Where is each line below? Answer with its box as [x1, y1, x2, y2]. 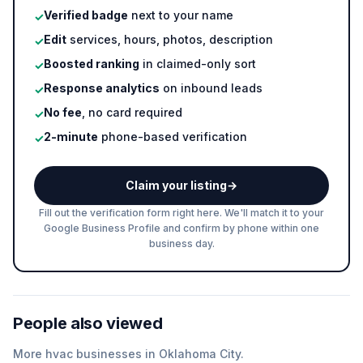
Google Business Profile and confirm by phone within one [44, 222, 319, 234]
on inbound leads [160, 81, 263, 95]
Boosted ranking [44, 57, 139, 70]
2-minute [44, 130, 98, 143]
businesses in [73, 347, 159, 361]
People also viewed [13, 314, 163, 333]
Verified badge [44, 8, 128, 22]
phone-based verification [98, 130, 247, 143]
